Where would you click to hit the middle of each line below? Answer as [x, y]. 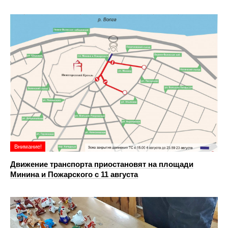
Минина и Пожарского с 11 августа [74, 174]
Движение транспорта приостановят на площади [102, 164]
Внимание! [28, 146]
